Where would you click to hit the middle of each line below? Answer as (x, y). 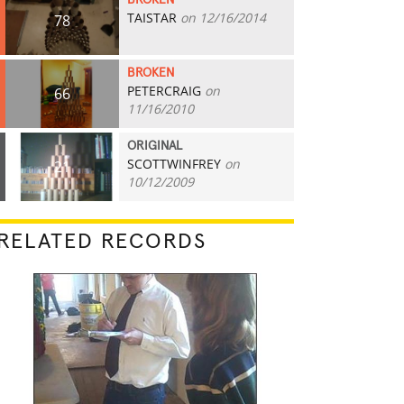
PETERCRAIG (164, 91)
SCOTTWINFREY (174, 164)
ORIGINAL (155, 146)
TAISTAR (152, 18)
